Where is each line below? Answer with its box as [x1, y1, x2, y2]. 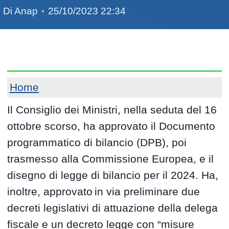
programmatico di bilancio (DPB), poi [7, 136, 187, 149]
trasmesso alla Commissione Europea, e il [7, 153, 214, 165]
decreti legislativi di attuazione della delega [7, 202, 218, 214]
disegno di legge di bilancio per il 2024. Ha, [7, 169, 219, 181]
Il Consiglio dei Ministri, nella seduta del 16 [7, 104, 217, 116]
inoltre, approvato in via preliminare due [7, 186, 200, 198]
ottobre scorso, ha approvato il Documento [7, 120, 216, 132]
